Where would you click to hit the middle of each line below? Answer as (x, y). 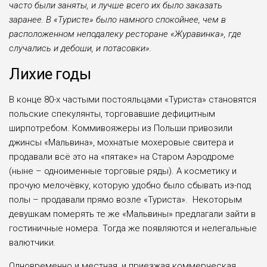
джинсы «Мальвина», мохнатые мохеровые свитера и (121, 142)
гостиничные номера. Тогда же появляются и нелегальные (133, 228)
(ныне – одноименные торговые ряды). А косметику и (123, 171)
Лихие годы (50, 74)
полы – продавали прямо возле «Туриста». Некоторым (125, 199)
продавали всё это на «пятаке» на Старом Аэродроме (122, 156)
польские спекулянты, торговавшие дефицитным (112, 114)
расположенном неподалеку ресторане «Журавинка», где (125, 34)
